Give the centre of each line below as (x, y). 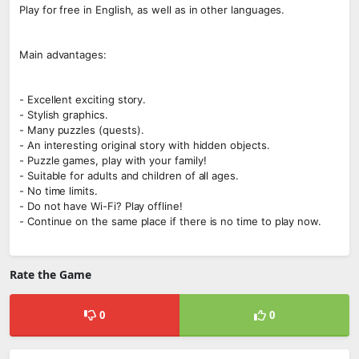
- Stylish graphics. (64, 115)
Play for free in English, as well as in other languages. (152, 10)
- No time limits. (58, 191)
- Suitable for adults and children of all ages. (129, 175)
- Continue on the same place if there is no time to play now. (171, 221)
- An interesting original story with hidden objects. (145, 145)
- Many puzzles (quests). (82, 130)
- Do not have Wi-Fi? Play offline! (101, 206)
